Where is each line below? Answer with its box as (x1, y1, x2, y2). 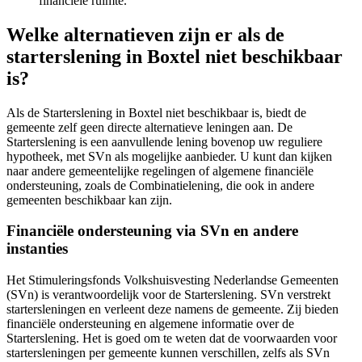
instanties (6, 240, 68, 258)
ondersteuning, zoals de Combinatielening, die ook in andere (6, 178, 314, 192)
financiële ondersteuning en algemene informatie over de (6, 317, 294, 331)
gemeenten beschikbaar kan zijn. (6, 192, 172, 207)
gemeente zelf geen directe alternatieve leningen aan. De (6, 120, 293, 134)
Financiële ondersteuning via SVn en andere (6, 222, 298, 240)
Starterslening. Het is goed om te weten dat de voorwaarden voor (6, 331, 337, 346)
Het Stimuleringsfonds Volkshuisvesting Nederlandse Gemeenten (6, 273, 339, 288)
